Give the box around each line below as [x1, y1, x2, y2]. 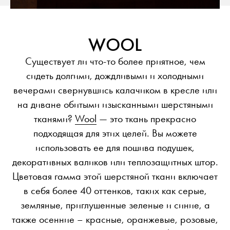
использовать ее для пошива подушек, [35, 141, 195, 154]
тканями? [34, 112, 75, 125]
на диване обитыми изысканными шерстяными [17, 98, 213, 111]
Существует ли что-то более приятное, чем [25, 55, 205, 68]
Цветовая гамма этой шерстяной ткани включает [12, 170, 218, 183]
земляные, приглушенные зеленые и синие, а [20, 199, 210, 212]
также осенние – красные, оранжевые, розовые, [12, 213, 218, 226]
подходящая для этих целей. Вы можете [33, 127, 197, 140]
